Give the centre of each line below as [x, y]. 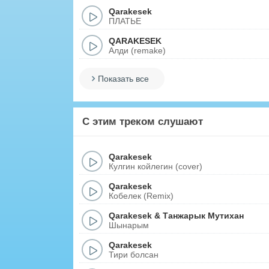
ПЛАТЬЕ [125, 21]
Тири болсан [134, 254]
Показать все [123, 79]
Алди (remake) [137, 50]
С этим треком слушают [143, 122]
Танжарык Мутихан [203, 215]
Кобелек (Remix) [141, 195]
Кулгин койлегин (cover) [156, 166]
